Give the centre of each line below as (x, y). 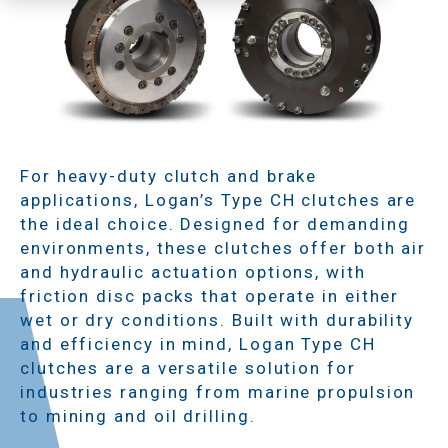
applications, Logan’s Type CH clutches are (218, 199)
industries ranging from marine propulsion (218, 391)
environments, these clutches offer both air (223, 247)
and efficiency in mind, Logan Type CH (198, 343)
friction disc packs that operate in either (210, 295)
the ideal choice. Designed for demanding (215, 223)
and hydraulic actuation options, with (193, 271)
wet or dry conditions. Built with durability (217, 319)
